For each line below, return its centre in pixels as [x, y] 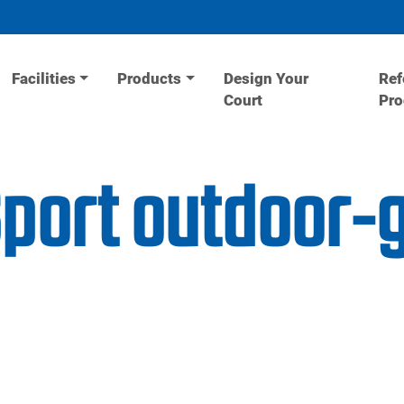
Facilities [44, 79]
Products [150, 79]
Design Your [266, 79]
